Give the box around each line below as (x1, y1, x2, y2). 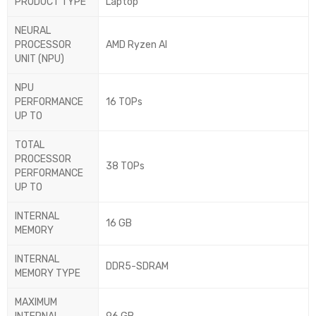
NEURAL (15, 25, 51, 37)
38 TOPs (106, 160, 145, 173)
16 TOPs (106, 96, 142, 109)
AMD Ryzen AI (106, 39, 167, 51)
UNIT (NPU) (15, 53, 64, 66)
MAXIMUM (15, 296, 57, 309)
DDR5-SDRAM (106, 260, 169, 273)
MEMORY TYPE (15, 267, 80, 280)
